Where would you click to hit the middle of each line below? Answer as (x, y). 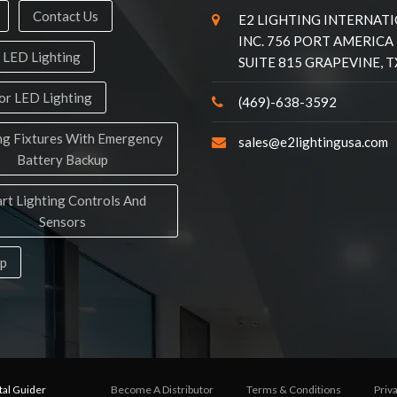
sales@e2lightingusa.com (313, 142)
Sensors (62, 222)
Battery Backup (62, 160)
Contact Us (66, 16)
